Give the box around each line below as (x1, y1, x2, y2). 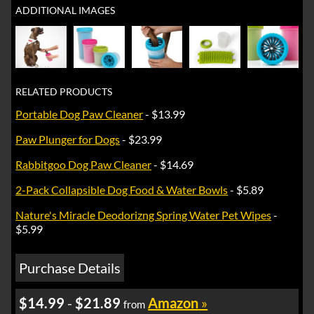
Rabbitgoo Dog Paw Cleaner (15, 158, 152, 172)
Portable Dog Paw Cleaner (15, 107, 144, 121)
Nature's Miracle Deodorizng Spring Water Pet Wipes (15, 208, 272, 222)
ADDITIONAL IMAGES (15, 4, 116, 16)
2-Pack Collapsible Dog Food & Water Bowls (15, 183, 228, 197)
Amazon (148, 294, 199, 312)
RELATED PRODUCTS (15, 86, 113, 98)
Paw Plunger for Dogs (15, 132, 121, 146)
